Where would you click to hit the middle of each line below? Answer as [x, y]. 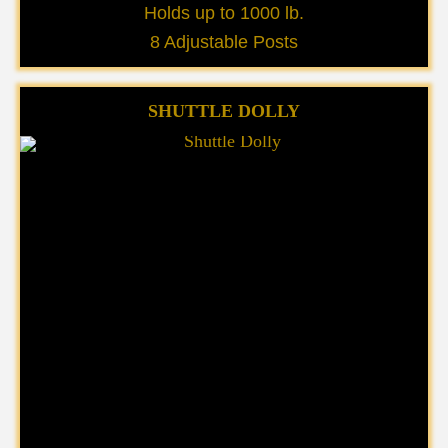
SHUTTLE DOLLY [224, 111]
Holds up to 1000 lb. [224, 13]
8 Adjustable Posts [224, 42]
